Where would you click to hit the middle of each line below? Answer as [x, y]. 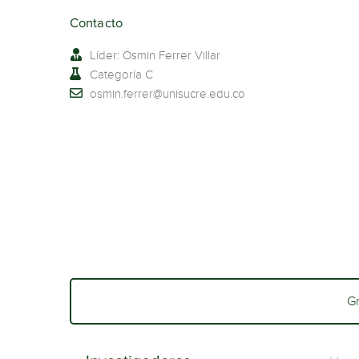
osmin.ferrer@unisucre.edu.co [167, 94]
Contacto [96, 23]
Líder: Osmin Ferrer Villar [155, 56]
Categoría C [121, 75]
